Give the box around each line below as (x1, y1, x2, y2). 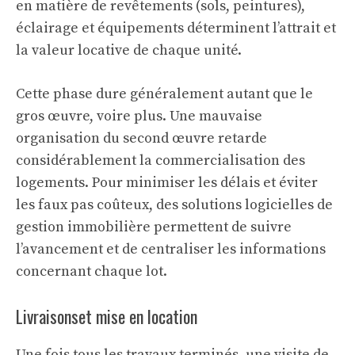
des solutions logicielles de (156, 196, 333, 215)
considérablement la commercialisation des (16, 151, 305, 170)
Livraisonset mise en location (16, 303, 197, 330)
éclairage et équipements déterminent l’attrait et (16, 19, 336, 38)
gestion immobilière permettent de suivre (16, 218, 292, 237)
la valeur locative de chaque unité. (16, 41, 242, 60)
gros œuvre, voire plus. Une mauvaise (16, 107, 262, 126)
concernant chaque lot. (16, 262, 167, 281)
